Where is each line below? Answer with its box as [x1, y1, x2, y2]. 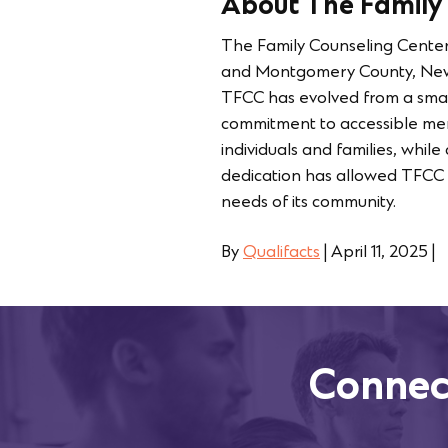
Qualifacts [243, 243, 320, 263]
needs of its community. [221, 193, 396, 213]
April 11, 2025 [331, 243, 428, 263]
